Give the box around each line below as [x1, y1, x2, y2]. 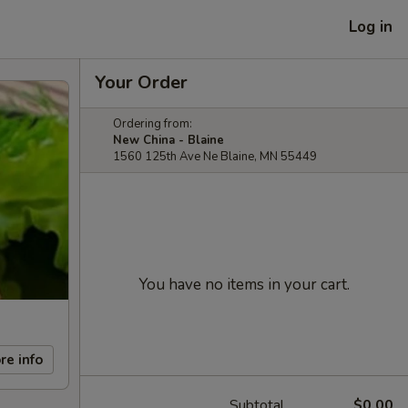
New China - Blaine [113, 132, 224, 148]
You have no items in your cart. [138, 274, 350, 295]
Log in [349, 15, 393, 37]
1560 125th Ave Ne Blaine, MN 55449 [113, 148, 317, 165]
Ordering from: [113, 116, 192, 132]
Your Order [95, 70, 188, 95]
